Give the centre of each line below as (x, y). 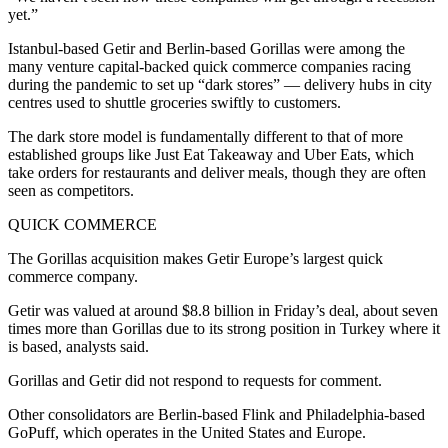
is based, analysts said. (78, 347)
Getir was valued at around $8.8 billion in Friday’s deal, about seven (223, 311)
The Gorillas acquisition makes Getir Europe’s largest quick (195, 259)
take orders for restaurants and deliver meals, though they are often (217, 173)
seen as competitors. (71, 191)
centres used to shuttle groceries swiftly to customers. (174, 103)
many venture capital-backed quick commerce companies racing (209, 67)
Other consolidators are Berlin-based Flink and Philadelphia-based (216, 415)
